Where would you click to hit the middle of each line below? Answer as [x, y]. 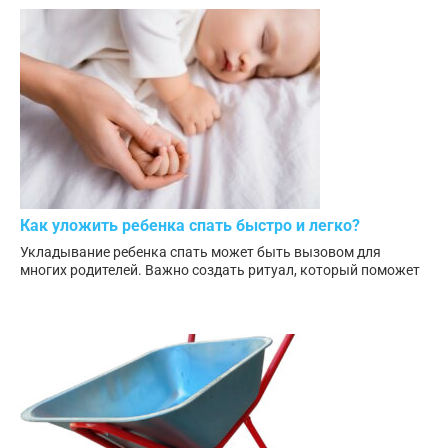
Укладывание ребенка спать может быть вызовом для [200, 251]
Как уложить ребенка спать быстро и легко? [190, 225]
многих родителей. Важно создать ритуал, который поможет [220, 269]
